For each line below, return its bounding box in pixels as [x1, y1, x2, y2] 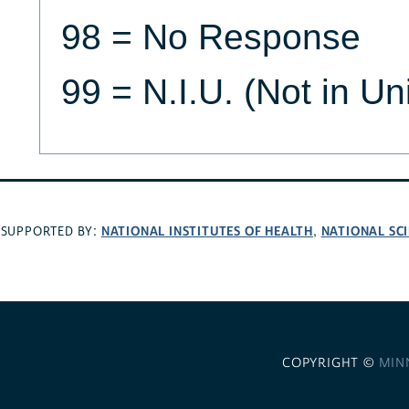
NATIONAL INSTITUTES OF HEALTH [100, 222, 313, 240]
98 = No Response [60, 17, 361, 58]
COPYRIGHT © [281, 355, 379, 372]
